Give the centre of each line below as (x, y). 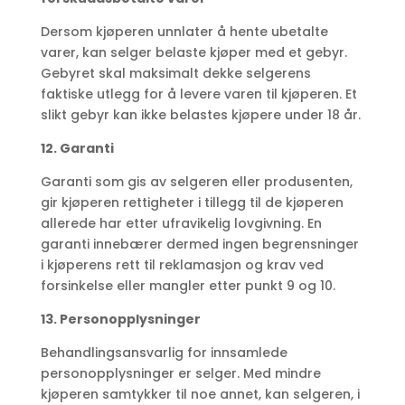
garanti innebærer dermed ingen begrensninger (199, 245)
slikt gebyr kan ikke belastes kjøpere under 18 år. (200, 115)
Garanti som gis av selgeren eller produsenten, (196, 182)
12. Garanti (77, 149)
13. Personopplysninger (120, 320)
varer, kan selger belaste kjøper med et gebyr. (193, 53)
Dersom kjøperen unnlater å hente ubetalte (184, 32)
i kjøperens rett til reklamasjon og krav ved (182, 265)
